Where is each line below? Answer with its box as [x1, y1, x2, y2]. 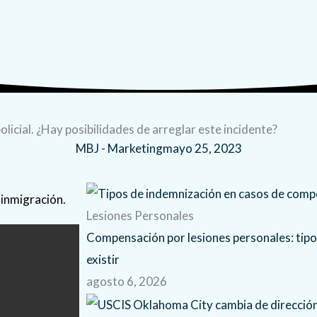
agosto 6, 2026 [86, 273, 167, 289]
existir [86, 251, 120, 267]
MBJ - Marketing [75, 140, 163, 156]
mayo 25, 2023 [162, 140, 242, 156]
